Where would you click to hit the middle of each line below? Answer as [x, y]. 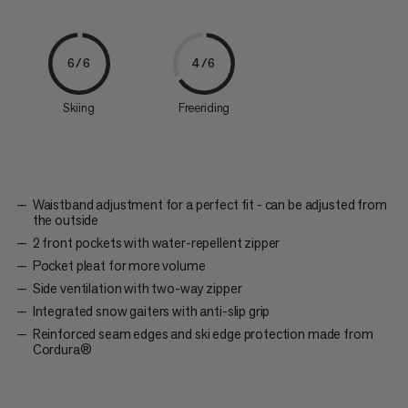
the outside [66, 219]
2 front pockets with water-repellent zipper [156, 242]
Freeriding [204, 107]
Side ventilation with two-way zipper [137, 288]
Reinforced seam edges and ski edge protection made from [203, 333]
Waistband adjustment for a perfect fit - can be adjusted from [209, 204]
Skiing [79, 107]
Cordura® [62, 349]
